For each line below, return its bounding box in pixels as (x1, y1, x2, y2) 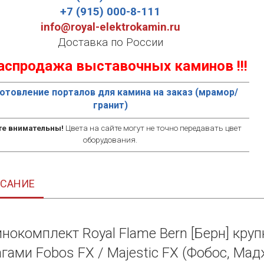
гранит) (93, 100, 128, 111)
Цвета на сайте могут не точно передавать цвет (64, 124, 242, 133)
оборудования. (83, 136, 138, 144)
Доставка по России (57, 36, 163, 49)
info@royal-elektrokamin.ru (40, 21, 180, 34)
